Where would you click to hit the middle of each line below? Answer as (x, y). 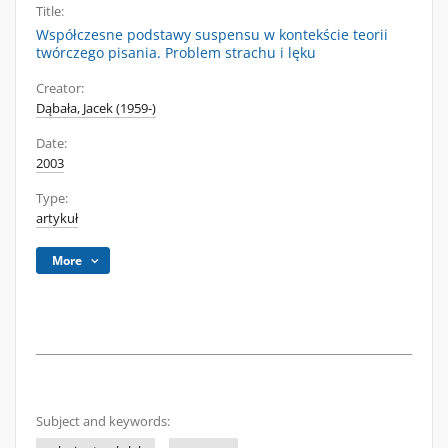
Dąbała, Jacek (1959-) (96, 108)
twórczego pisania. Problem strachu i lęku (176, 52)
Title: (50, 11)
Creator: (60, 88)
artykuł (57, 218)
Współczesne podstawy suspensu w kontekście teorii (212, 34)
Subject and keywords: (103, 421)
